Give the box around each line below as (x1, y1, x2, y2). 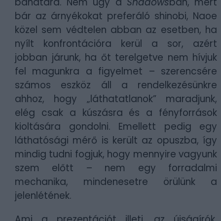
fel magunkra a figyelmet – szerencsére (15, 65, 217, 78)
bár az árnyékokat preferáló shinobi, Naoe (15, 9, 217, 23)
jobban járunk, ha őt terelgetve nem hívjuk (15, 51, 217, 64)
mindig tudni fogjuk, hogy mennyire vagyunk (15, 147, 217, 161)
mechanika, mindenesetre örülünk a (15, 175, 217, 188)
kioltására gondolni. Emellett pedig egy (15, 120, 217, 133)
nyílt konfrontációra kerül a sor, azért (15, 37, 217, 50)
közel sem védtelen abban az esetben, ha (15, 23, 217, 37)
